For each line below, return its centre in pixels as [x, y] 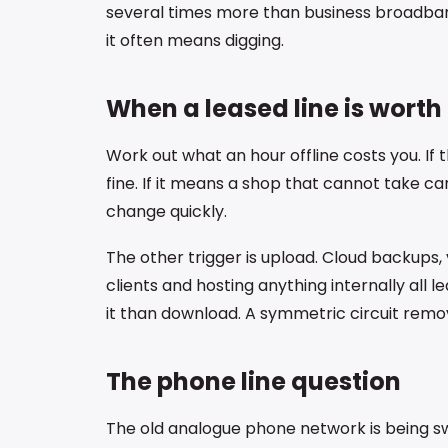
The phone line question [253, 381]
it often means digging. [195, 41]
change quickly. [166, 212]
